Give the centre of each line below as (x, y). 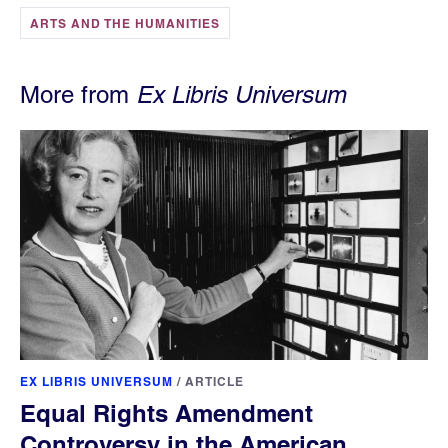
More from (78, 95)
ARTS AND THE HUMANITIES (125, 24)
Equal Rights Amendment (166, 412)
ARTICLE (214, 381)
